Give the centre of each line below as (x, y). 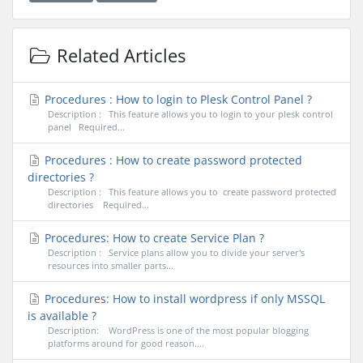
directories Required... (98, 205)
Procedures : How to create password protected (172, 160)
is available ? (62, 316)
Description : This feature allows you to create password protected (192, 192)
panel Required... (86, 127)
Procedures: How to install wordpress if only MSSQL (183, 299)
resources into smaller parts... (110, 266)
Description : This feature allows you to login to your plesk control (190, 114)
